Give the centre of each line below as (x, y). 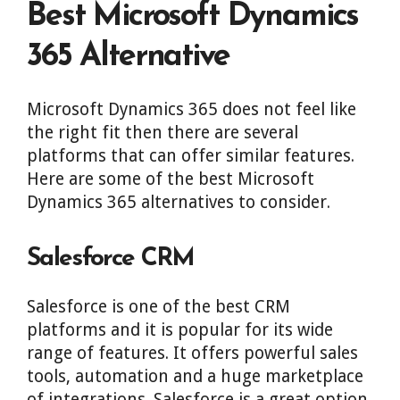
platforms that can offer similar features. (191, 156)
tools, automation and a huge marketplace (195, 376)
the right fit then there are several (162, 133)
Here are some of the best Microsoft (171, 179)
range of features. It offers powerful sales (192, 353)
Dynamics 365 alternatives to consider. (179, 202)
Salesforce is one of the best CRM (158, 307)
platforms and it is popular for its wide (180, 330)
